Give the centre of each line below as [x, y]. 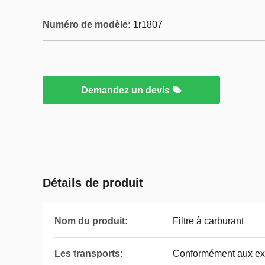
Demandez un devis [127, 90]
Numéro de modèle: [87, 25]
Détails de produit [93, 183]
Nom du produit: [91, 221]
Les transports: [89, 253]
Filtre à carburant [208, 221]
